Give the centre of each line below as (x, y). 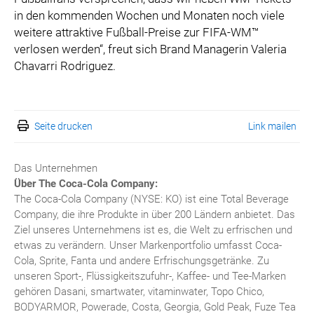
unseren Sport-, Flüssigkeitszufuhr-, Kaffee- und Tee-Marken (150, 277)
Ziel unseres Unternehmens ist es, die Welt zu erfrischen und (153, 230)
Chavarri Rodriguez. (65, 66)
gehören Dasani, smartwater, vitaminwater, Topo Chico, (139, 292)
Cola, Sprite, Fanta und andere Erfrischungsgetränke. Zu (142, 261)
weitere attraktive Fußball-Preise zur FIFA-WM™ (137, 33)
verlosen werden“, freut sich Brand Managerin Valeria (150, 49)
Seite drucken (63, 127)
